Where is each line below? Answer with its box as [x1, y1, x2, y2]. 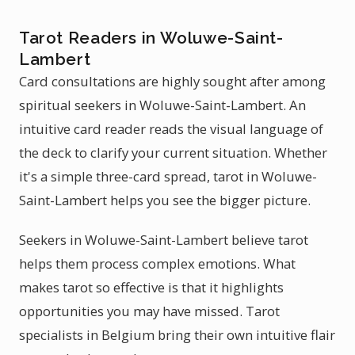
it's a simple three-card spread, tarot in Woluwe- [19, 167, 317, 185]
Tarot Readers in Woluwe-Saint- [19, 28, 284, 48]
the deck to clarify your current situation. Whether [19, 143, 327, 162]
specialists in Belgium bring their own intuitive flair [19, 326, 335, 344]
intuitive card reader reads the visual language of [19, 120, 323, 138]
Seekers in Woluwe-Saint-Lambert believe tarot [19, 231, 308, 249]
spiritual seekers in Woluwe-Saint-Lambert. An [19, 96, 306, 114]
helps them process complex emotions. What [19, 254, 296, 273]
